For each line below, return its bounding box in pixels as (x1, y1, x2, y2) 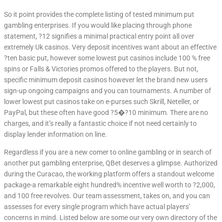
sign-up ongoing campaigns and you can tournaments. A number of (4, 87, 211, 95)
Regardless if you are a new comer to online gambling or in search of (4, 148, 212, 157)
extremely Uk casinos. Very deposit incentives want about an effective (4, 43, 217, 52)
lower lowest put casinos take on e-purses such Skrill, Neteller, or (4, 98, 199, 106)
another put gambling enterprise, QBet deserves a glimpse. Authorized (4, 159, 218, 167)
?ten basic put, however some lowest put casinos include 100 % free (4, 54, 210, 62)
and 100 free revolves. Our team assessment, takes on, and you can (4, 192, 210, 200)
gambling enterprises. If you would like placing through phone (4, 21, 192, 30)
